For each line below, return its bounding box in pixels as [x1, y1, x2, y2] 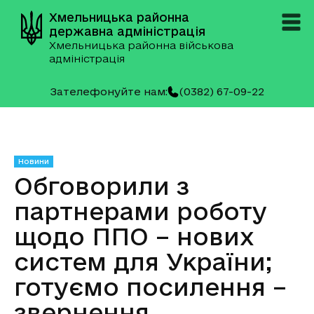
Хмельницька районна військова [49, 39, 233, 51]
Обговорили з [14, 172, 189, 199]
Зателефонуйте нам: [50, 86, 168, 97]
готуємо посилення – [14, 273, 287, 300]
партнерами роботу [14, 198, 267, 224]
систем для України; [14, 248, 273, 275]
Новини [18, 157, 49, 165]
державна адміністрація [49, 25, 205, 38]
